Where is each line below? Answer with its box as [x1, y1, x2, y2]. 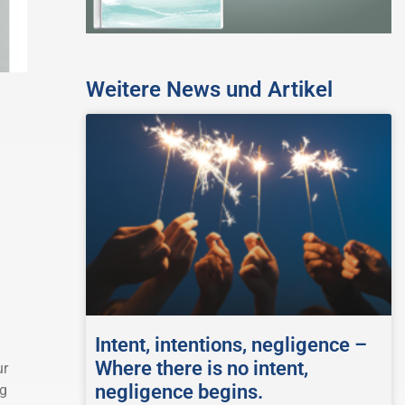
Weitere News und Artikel [85, 77, 333, 103]
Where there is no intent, [94, 357, 308, 381]
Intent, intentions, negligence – [94, 334, 367, 357]
